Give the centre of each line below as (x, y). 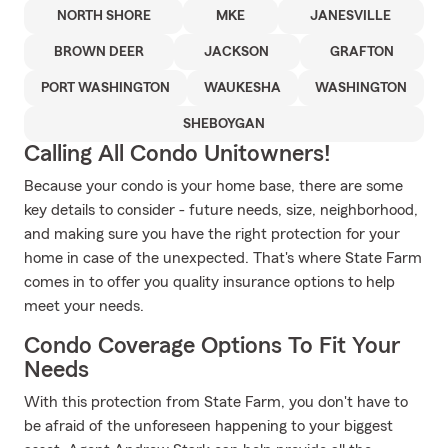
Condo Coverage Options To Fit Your (212, 346)
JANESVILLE (351, 16)
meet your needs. (84, 306)
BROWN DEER (99, 52)
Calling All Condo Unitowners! (177, 154)
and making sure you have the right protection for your (212, 234)
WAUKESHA (242, 88)
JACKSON (237, 52)
